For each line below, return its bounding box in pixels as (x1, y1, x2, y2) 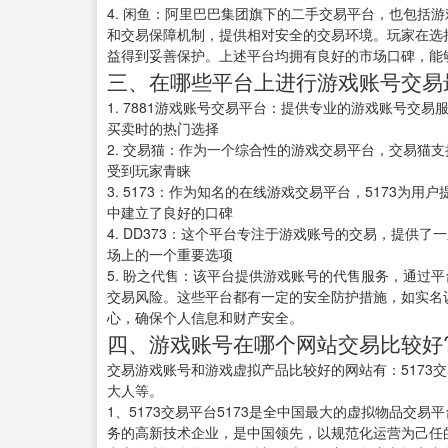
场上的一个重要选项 (107, 244, 233, 265)
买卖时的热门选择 (107, 118, 219, 139)
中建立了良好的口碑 (107, 202, 233, 223)
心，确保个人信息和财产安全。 (107, 307, 303, 328)
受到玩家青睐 (107, 160, 191, 181)
